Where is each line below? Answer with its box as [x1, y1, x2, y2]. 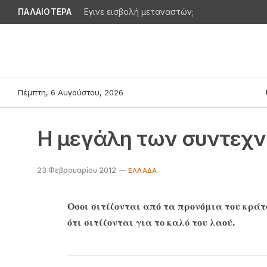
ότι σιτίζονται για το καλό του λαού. [67, 216, 235, 228]
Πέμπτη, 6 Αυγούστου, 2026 [18, 87, 123, 97]
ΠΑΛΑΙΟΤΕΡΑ [18, 7, 72, 17]
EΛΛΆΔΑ [128, 166, 157, 175]
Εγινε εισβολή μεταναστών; [83, 7, 194, 17]
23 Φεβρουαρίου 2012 [37, 166, 116, 175]
